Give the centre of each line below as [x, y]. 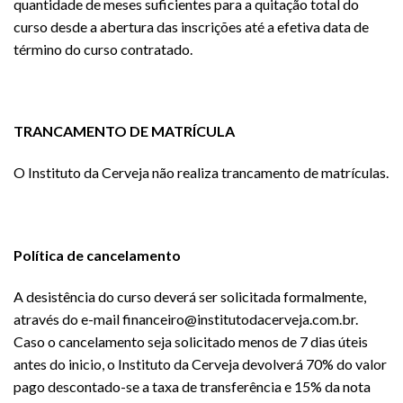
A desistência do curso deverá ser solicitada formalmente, [190, 296]
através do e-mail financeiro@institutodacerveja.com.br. [186, 318]
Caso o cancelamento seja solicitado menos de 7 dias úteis [191, 341]
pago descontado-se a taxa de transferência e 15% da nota [192, 386]
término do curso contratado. [103, 49]
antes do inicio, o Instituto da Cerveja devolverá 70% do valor [200, 363]
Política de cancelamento [97, 255]
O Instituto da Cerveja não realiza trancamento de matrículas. [201, 173]
